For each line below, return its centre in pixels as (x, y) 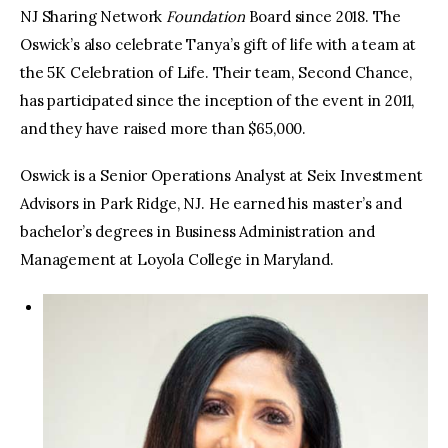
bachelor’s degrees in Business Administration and (197, 232)
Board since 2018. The (322, 16)
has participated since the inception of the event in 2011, (217, 100)
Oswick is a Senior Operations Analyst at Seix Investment (221, 176)
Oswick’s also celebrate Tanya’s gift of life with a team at (218, 44)
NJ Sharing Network (93, 16)
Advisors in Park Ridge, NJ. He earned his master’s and (211, 204)
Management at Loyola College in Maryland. (177, 260)
